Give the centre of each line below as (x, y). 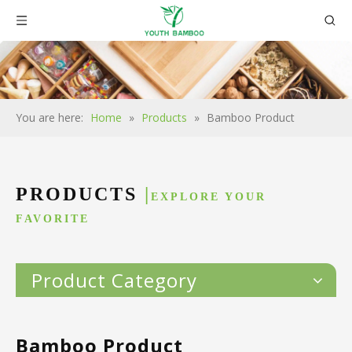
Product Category (114, 280)
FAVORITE (53, 219)
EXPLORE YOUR (209, 197)
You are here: (49, 118)
